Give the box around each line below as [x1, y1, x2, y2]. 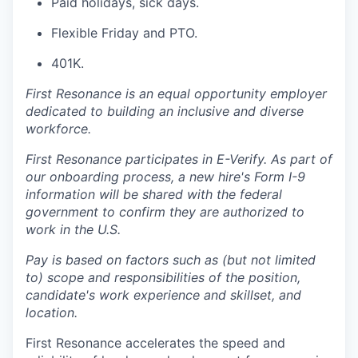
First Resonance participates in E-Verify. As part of [26, 151, 332, 168]
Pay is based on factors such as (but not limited [26, 252, 316, 268]
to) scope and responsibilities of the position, [26, 269, 300, 286]
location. [26, 304, 78, 321]
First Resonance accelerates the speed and [26, 335, 285, 352]
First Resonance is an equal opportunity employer [26, 86, 327, 102]
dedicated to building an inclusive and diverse [26, 103, 304, 120]
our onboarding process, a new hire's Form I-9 [26, 169, 305, 185]
